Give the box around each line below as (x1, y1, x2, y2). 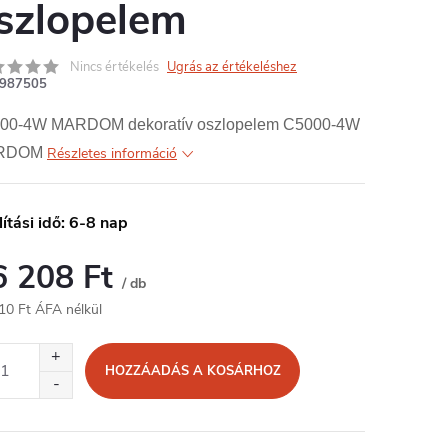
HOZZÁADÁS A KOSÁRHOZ (104, 362, 281, 380)
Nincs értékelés (70, 58, 159, 76)
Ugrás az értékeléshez (167, 58, 297, 76)
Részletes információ (47, 144, 177, 163)
